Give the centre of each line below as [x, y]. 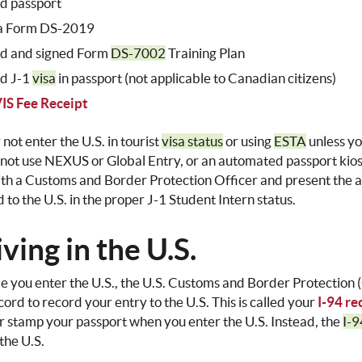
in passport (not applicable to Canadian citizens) [196, 78]
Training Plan [206, 53]
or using [249, 141]
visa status [193, 141]
